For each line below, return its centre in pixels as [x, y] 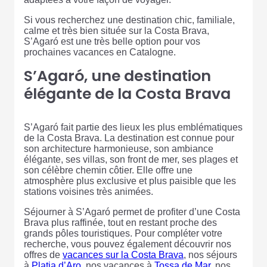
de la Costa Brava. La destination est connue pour [129, 138]
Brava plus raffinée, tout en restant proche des [120, 223]
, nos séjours [210, 255]
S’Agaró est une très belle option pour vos [112, 42]
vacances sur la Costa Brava [123, 255]
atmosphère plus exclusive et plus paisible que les [130, 181]
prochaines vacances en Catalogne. [100, 52]
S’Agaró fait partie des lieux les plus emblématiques [133, 128]
